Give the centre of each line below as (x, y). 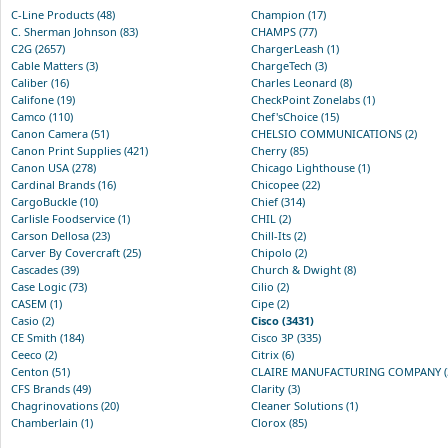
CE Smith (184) (47, 337)
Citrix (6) (272, 354)
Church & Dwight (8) (303, 269)
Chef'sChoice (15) (295, 116)
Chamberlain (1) (52, 422)
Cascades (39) (45, 269)
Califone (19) (43, 99)
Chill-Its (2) (278, 235)
